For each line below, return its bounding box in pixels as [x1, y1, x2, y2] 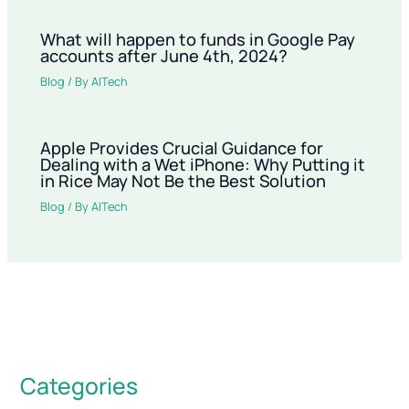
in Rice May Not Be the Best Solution [40, 170, 327, 193]
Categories [20, 370, 139, 401]
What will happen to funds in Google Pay [40, 27, 356, 50]
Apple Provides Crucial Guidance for [40, 137, 324, 160]
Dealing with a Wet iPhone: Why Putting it [40, 153, 366, 176]
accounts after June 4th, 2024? [40, 44, 288, 67]
